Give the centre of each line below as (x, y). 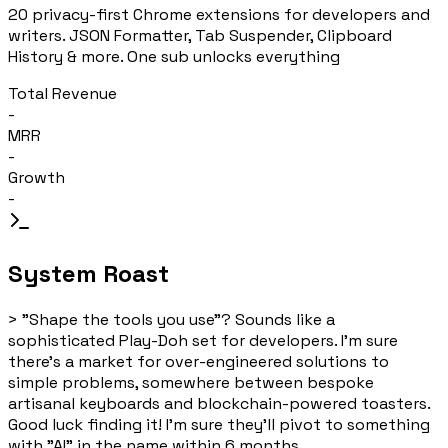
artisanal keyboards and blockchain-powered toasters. (219, 403)
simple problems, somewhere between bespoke (191, 382)
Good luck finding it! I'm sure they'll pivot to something (219, 424)
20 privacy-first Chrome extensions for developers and (219, 14)
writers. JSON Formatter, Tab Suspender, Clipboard (200, 35)
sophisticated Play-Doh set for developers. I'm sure (203, 340)
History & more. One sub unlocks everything (174, 56)
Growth (36, 177)
